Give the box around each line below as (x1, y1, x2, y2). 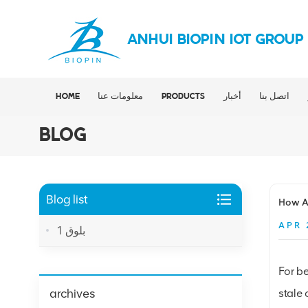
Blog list (46, 191, 88, 206)
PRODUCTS (161, 93, 205, 101)
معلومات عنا (98, 93, 144, 101)
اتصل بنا (259, 93, 290, 101)
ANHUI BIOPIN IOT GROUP (127, 32, 304, 48)
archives (49, 285, 95, 300)
